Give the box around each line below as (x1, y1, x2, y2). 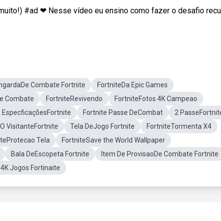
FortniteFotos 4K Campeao (114, 95, 197, 103)
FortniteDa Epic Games (97, 81, 168, 89)
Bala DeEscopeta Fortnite (11, 150, 89, 158)
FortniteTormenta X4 (147, 122, 212, 130)
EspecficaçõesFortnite (2, 109, 71, 116)
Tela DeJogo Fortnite (70, 122, 135, 130)
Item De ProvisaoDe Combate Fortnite (101, 150, 219, 158)
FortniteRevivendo (46, 95, 103, 103)
